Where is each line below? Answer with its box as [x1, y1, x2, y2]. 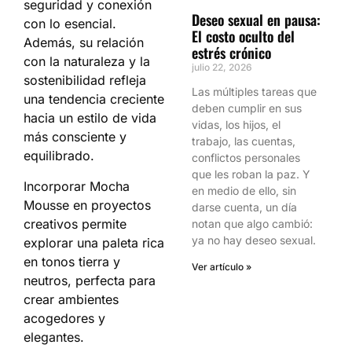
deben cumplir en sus [192, 101, 302, 115]
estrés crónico [192, 42, 271, 63]
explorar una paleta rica [24, 234, 164, 251]
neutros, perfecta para [24, 272, 156, 288]
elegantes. [24, 328, 84, 345]
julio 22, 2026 [192, 61, 252, 73]
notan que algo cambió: [192, 217, 313, 230]
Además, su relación [24, 35, 144, 51]
